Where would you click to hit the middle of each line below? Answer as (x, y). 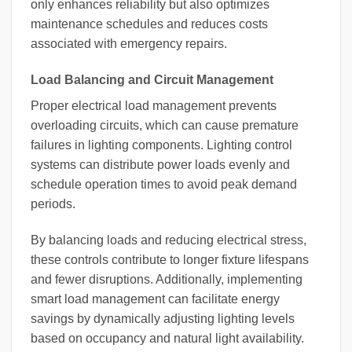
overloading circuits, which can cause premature (165, 125)
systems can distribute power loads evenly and (160, 164)
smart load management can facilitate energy (155, 299)
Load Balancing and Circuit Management (152, 79)
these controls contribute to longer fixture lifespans (170, 259)
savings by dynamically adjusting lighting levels (163, 318)
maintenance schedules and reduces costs (149, 24)
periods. (53, 203)
